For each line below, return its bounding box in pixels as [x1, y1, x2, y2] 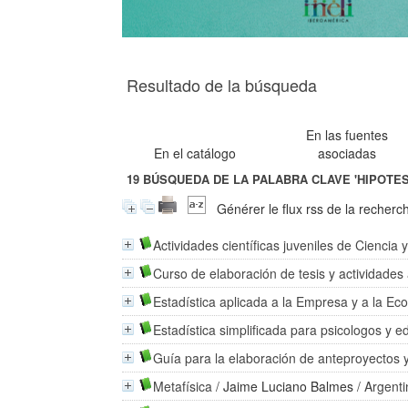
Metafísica [153, 377, 213, 395]
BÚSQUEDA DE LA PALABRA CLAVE [139, 170, 355, 189]
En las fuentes [306, 126, 389, 144]
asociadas [318, 144, 377, 162]
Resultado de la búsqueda [127, 73, 318, 97]
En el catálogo [154, 144, 237, 162]
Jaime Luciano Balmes [223, 377, 354, 395]
